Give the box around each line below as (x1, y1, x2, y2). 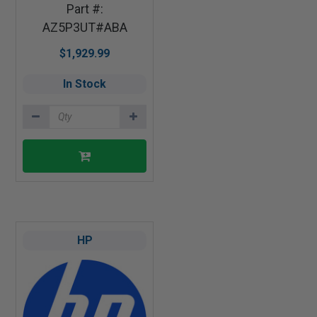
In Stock (63, 77, 106, 91)
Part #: (66, 1, 103, 17)
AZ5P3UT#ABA (42, 20, 127, 35)
